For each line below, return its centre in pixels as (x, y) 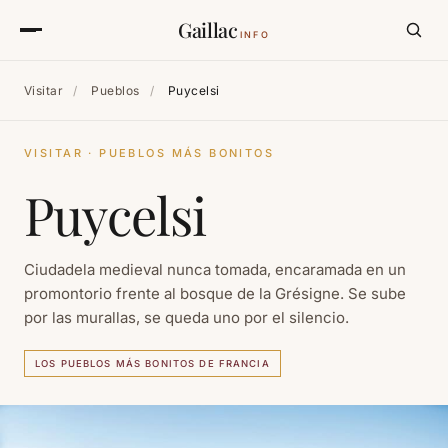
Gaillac (207, 29)
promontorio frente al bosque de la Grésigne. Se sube (215, 293)
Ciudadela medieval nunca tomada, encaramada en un (215, 269)
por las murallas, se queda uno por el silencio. (186, 317)
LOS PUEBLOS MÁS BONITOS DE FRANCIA (152, 363)
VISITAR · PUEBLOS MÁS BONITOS (149, 153)
